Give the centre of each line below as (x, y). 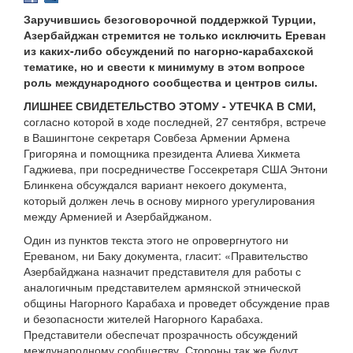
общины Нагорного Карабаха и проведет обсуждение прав (176, 303)
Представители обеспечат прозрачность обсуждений (161, 334)
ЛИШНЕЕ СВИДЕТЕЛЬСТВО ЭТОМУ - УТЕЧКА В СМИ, (170, 106)
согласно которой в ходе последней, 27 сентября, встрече (175, 122)
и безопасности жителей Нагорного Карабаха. (143, 319)
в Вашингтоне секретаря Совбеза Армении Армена (157, 137)
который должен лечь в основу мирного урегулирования (169, 201)
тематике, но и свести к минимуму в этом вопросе (164, 67)
